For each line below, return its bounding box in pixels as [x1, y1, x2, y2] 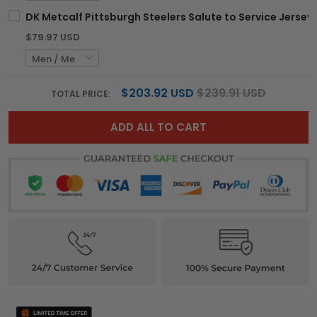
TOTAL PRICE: [51, 88, 113, 100]
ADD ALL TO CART [110, 120, 207, 135]
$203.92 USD [121, 85, 194, 102]
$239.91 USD [197, 85, 266, 102]
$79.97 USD [25, 30, 80, 45]
